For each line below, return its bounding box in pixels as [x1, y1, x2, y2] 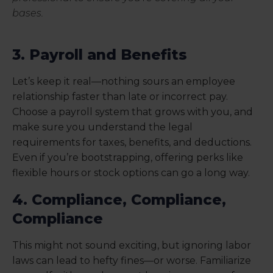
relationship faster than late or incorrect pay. [12, 91, 228, 103]
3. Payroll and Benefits [12, 46, 187, 64]
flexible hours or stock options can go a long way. [12, 167, 250, 179]
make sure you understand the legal [12, 121, 193, 133]
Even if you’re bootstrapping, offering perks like [12, 152, 243, 164]
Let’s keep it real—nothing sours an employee [12, 76, 235, 88]
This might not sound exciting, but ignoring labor [12, 239, 251, 252]
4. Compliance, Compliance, [12, 191, 226, 209]
